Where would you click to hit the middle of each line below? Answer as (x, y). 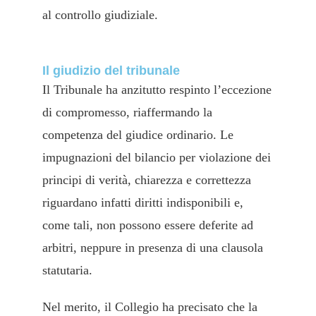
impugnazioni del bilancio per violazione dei (157, 157)
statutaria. (67, 270)
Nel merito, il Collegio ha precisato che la (150, 306)
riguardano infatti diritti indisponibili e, (143, 202)
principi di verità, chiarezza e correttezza (147, 180)
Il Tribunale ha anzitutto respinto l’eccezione (157, 89)
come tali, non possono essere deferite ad (148, 225)
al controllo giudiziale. (100, 14)
